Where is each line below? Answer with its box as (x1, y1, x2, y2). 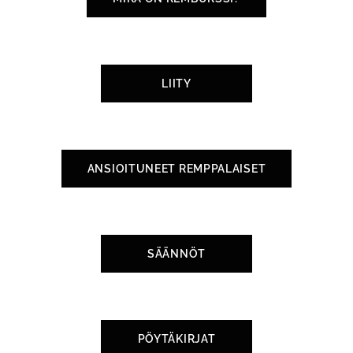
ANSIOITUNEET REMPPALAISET (87, 162, 266, 175)
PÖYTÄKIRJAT (137, 333, 216, 345)
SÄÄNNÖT (147, 247, 206, 260)
